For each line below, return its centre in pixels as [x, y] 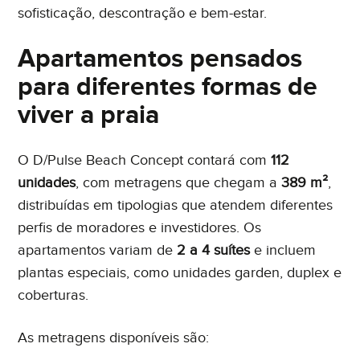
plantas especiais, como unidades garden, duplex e [180, 272]
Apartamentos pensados [160, 59]
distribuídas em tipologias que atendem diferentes [176, 205]
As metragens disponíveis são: [114, 337]
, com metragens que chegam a [179, 182]
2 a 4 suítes [214, 250]
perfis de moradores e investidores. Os [140, 227]
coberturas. [53, 295]
